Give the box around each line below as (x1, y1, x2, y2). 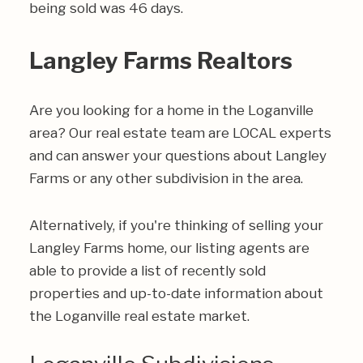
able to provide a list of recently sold (29, 263, 266, 279)
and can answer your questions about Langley (29, 147, 327, 164)
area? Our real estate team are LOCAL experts (29, 125, 331, 141)
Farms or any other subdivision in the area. (29, 170, 303, 186)
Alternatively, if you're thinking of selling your (29, 217, 323, 233)
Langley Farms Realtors (29, 47, 293, 75)
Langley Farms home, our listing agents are (29, 240, 310, 256)
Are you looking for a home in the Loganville (29, 102, 314, 118)
